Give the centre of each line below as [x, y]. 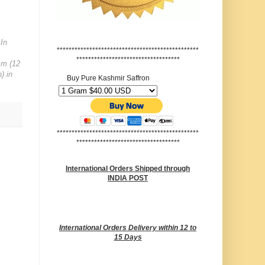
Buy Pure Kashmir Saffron [108, 78]
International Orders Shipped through [128, 169]
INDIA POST [128, 178]
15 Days [128, 237]
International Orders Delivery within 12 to [128, 228]
